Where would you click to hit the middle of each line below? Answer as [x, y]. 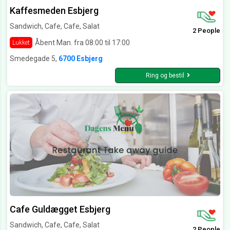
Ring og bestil [165, 76]
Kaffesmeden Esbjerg [54, 11]
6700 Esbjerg [81, 59]
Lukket [21, 43]
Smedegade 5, [34, 59]
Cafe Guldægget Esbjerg [60, 209]
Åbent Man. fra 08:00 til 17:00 [82, 42]
